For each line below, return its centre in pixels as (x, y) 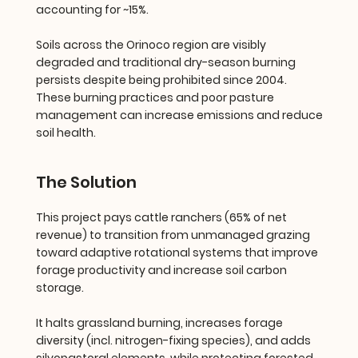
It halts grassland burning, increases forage (160, 322)
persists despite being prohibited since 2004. (162, 80)
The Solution (87, 182)
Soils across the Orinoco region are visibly (151, 44)
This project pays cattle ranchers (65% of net (162, 217)
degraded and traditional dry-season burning (166, 62)
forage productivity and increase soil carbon (162, 270)
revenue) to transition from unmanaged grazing (173, 235)
